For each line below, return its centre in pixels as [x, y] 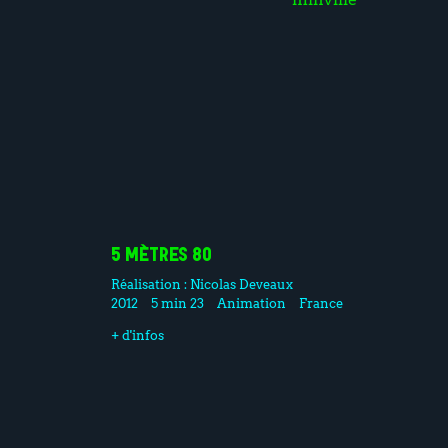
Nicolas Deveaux [241, 283]
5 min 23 [177, 302]
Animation [251, 302]
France [321, 302]
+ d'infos [137, 334]
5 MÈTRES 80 [161, 256]
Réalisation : [150, 283]
